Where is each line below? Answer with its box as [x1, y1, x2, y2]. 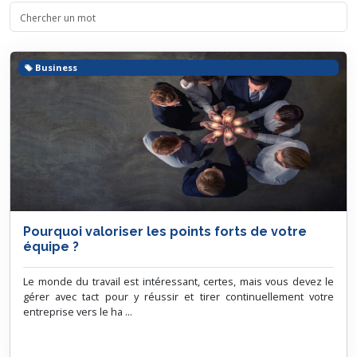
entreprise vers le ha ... [23, 304, 132, 319]
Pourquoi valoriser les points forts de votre [23, 224, 307, 239]
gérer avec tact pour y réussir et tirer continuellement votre [23, 289, 334, 304]
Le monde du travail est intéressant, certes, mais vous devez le [23, 274, 334, 288]
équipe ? [23, 239, 79, 254]
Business [33, 61, 80, 73]
